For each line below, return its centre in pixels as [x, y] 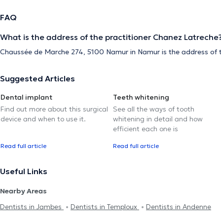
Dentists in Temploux [105, 206]
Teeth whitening [141, 97]
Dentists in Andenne [179, 206]
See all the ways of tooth [154, 109]
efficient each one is [146, 129]
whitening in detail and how [158, 119]
